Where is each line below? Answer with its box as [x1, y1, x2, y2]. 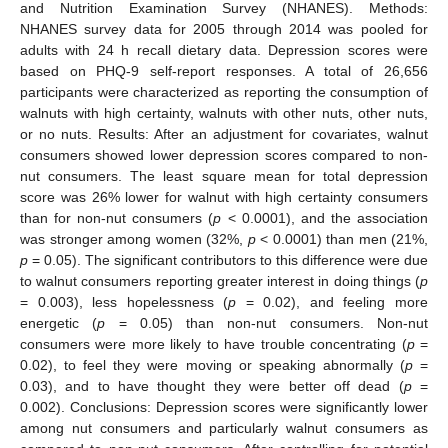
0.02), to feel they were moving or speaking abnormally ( [20, 356, 405, 373]
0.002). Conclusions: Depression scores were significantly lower [20, 398, 428, 415]
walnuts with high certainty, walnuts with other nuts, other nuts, [20, 104, 428, 121]
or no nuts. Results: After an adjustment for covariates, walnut [20, 125, 428, 142]
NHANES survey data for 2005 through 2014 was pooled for [20, 20, 428, 37]
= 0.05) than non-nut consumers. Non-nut [105, 314, 429, 331]
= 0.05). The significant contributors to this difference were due [28, 251, 428, 268]
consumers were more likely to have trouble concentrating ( [20, 335, 407, 352]
